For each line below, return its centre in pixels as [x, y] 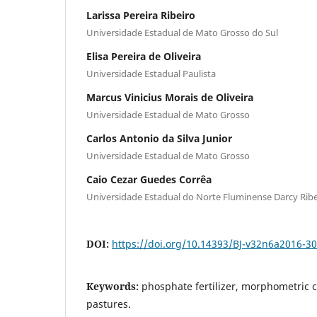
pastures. [109, 304]
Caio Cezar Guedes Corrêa [149, 179]
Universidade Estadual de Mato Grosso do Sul [182, 32]
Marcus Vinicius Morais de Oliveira [170, 97]
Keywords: [114, 286]
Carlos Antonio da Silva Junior [159, 138]
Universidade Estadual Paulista [151, 73]
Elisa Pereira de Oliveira [144, 56]
